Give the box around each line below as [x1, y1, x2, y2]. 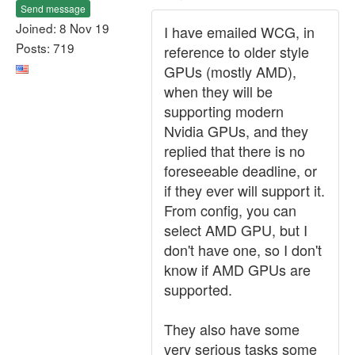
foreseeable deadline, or [164, 160, 317, 181]
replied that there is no [164, 140, 305, 161]
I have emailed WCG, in [164, 21, 315, 42]
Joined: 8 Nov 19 [16, 18, 109, 36]
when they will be [164, 81, 273, 101]
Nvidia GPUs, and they [164, 120, 308, 141]
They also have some [164, 319, 300, 339]
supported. [164, 279, 232, 300]
